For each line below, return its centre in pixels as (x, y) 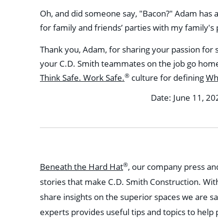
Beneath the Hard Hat (82, 167)
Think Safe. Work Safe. (82, 78)
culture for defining (168, 78)
